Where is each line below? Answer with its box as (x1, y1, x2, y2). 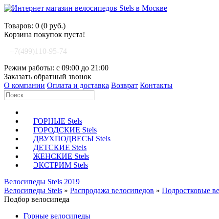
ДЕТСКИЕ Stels (33, 143, 87, 152)
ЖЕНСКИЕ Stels (33, 152, 89, 160)
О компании (4, 81, 45, 89)
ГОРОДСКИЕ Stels (33, 126, 97, 134)
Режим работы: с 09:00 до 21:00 (4, 64, 109, 72)
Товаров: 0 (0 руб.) (4, 22, 66, 30)
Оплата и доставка (47, 81, 109, 89)
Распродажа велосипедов (70, 186, 154, 195)
